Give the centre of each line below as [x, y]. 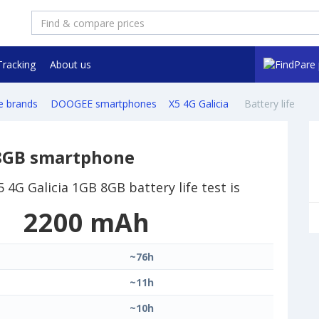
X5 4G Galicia [200, 104]
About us [70, 64]
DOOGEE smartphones [103, 104]
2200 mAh [87, 223]
